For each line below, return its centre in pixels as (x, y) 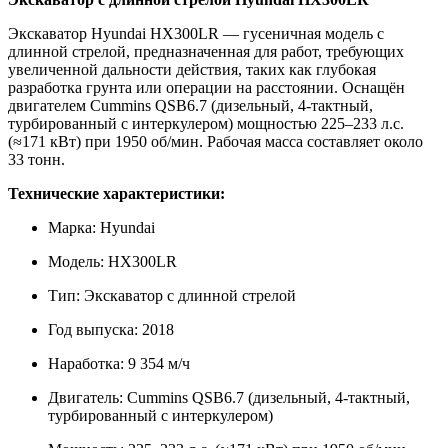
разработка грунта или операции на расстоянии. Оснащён (206, 87)
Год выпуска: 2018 (111, 329)
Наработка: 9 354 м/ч (119, 363)
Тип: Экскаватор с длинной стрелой (172, 295)
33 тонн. (36, 159)
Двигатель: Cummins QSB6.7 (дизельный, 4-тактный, (229, 397)
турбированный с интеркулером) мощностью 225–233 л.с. (206, 123)
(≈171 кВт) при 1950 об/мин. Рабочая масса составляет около (215, 141)
